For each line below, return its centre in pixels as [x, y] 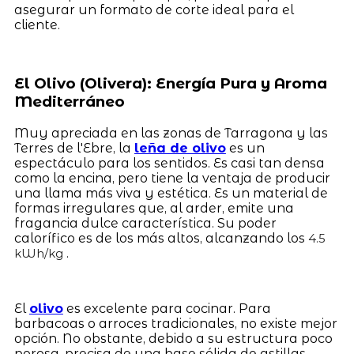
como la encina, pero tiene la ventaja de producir [172, 178]
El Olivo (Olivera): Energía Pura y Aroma [170, 84]
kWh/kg [38, 253]
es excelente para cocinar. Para [167, 308]
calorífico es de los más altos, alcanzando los [161, 238]
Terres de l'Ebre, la [74, 148]
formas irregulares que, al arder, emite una [154, 208]
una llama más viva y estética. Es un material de [171, 193]
